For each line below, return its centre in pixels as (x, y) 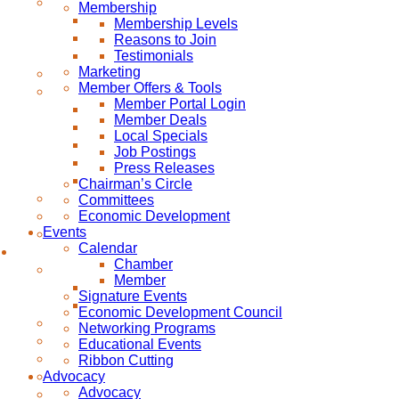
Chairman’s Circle (135, 183)
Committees (116, 199)
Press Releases (164, 167)
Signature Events (133, 296)
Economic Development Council (180, 312)
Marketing (110, 71)
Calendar (108, 248)
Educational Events (140, 344)
